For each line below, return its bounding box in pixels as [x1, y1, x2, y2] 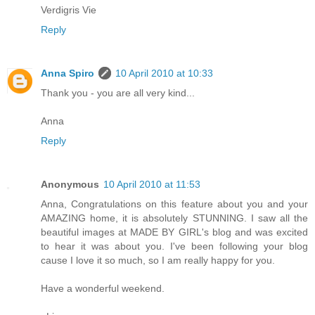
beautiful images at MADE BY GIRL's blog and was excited [41, 226, 308, 238]
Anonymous [41, 178, 99, 190]
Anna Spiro [41, 67, 94, 79]
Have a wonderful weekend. [41, 282, 165, 294]
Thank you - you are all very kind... [41, 86, 195, 98]
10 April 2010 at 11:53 [103, 178, 200, 190]
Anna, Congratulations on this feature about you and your [41, 198, 308, 210]
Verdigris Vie [41, 4, 96, 15]
